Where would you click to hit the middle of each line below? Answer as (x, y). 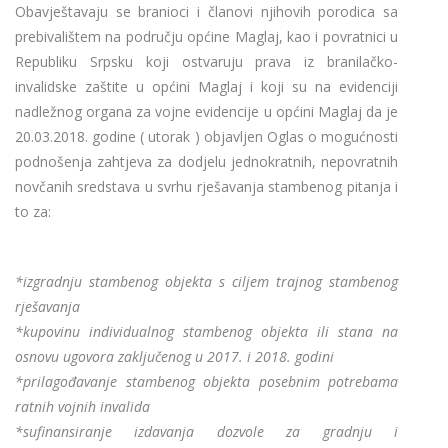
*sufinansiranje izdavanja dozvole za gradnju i (206, 432)
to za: (33, 212)
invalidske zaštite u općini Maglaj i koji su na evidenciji (206, 87)
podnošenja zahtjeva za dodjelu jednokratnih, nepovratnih (206, 162)
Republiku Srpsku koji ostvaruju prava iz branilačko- (206, 62)
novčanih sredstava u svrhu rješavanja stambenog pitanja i (206, 187)
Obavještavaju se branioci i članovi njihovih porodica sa (206, 12)
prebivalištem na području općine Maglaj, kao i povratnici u (206, 37)
